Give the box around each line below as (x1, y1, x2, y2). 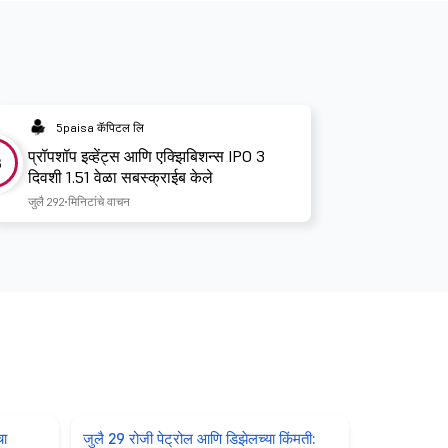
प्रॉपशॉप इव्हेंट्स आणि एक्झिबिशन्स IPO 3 (27, 145, 265, 166)
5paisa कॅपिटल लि (55, 119, 144, 135)
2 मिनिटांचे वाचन (58, 193, 130, 209)
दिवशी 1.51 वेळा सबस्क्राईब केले (27, 166, 213, 187)
